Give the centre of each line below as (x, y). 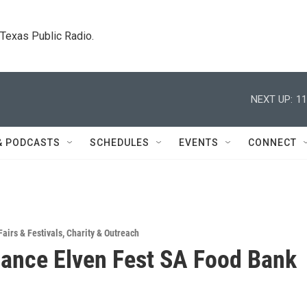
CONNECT (272, 143)
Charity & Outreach (103, 233)
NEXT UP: (272, 99)
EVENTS (199, 143)
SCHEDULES (120, 143)
